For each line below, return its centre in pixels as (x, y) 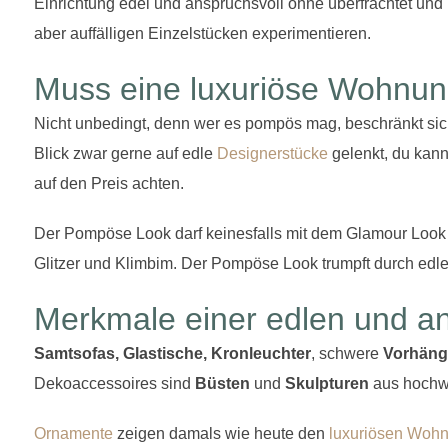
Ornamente (75, 433)
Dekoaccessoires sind (114, 383)
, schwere (347, 353)
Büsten (222, 383)
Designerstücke (272, 153)
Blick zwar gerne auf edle (125, 153)
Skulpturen (327, 383)
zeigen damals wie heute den (223, 433)
